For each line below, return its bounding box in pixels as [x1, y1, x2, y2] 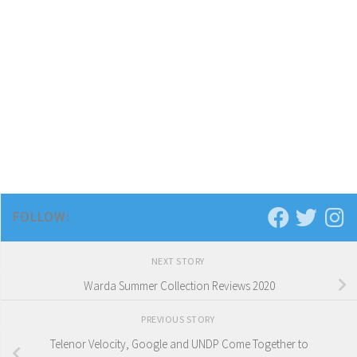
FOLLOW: [13, 208, 70, 226]
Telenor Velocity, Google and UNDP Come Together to [49, 335, 308, 351]
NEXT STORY [151, 255, 207, 268]
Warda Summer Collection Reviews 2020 [83, 277, 275, 293]
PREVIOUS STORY [141, 313, 217, 326]
